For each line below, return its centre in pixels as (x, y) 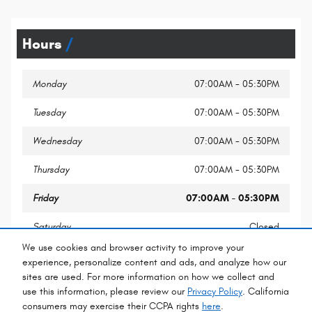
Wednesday (57, 141)
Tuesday (49, 112)
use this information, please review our (105, 292)
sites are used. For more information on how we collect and (148, 277)
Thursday (51, 169)
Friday (45, 198)
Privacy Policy (215, 292)
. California (266, 292)
